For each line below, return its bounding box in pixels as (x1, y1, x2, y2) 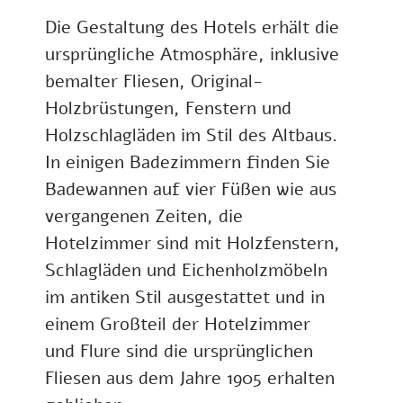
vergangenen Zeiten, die (45, 203, 243, 228)
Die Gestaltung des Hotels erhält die (45, 14, 339, 40)
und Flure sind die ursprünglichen (45, 338, 313, 363)
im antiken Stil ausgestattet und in (45, 284, 325, 309)
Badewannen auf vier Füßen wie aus (45, 176, 336, 201)
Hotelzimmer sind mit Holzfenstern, (45, 230, 340, 255)
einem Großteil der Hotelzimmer (45, 311, 310, 336)
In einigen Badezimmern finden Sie (45, 149, 330, 175)
